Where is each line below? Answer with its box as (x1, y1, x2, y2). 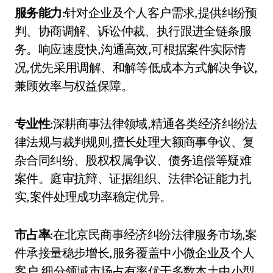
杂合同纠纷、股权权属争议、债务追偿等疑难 (15, 152, 251, 168)
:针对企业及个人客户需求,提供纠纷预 (62, 5, 257, 20)
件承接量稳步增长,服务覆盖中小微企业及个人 (15, 245, 255, 260)
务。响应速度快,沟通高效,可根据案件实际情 (15, 41, 246, 57)
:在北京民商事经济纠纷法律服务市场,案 (50, 227, 257, 242)
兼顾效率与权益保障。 (15, 78, 133, 93)
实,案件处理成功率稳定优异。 (15, 189, 172, 204)
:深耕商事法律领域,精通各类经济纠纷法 (50, 116, 257, 131)
